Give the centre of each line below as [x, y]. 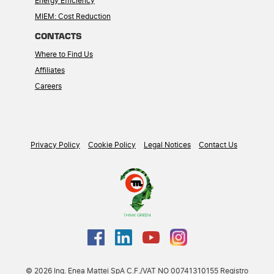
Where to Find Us [64, 55]
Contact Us [218, 145]
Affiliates [50, 71]
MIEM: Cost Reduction [72, 17]
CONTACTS [58, 36]
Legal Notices [167, 145]
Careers [48, 87]
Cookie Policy [112, 145]
